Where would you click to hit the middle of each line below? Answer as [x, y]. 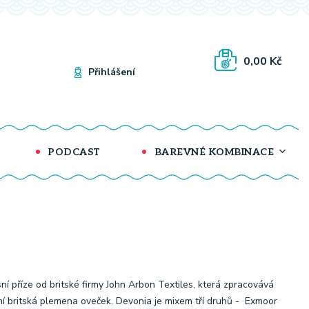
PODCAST [73, 152]
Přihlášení [112, 72]
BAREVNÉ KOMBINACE [213, 152]
